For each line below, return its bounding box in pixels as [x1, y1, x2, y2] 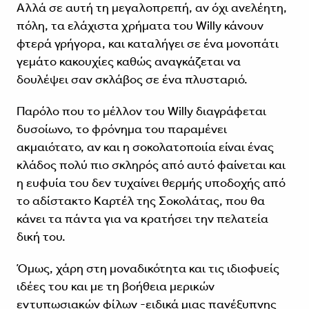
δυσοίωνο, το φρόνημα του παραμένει [16, 121, 227, 137]
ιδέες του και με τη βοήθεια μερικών [16, 279, 215, 295]
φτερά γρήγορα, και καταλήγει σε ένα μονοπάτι [16, 36, 279, 52]
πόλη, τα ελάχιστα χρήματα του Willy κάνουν [16, 18, 263, 34]
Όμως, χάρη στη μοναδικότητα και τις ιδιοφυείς [16, 261, 279, 277]
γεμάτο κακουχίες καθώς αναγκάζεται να [16, 54, 241, 70]
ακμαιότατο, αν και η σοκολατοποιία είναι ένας [16, 139, 274, 155]
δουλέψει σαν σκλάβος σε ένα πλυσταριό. [16, 72, 248, 88]
